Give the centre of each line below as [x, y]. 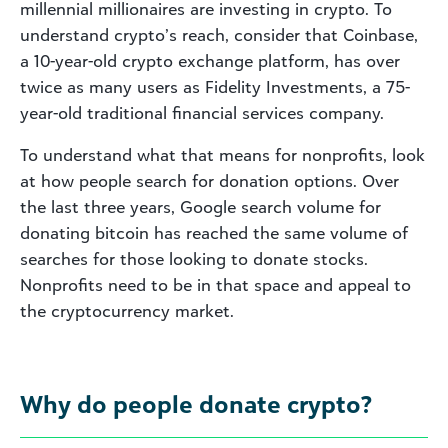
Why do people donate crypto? [196, 403]
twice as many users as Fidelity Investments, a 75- [215, 86]
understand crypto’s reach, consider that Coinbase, [219, 34]
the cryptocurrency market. [127, 310]
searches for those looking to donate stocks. [194, 258]
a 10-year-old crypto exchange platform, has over [210, 60]
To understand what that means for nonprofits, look [222, 154]
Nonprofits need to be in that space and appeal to [215, 284]
